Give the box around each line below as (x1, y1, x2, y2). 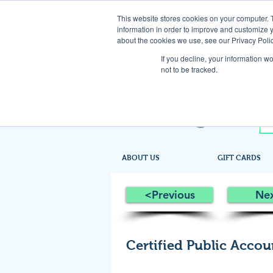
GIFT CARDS (218, 154, 261, 162)
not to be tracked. (161, 64, 218, 74)
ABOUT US (122, 154, 160, 162)
